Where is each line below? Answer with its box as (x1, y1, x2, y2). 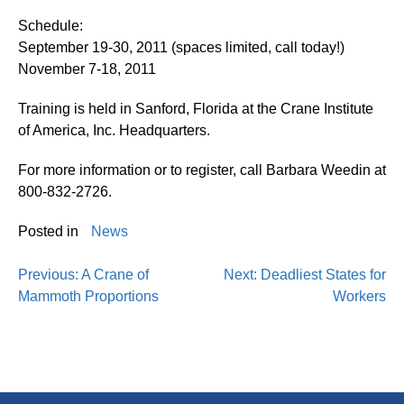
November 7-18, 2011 (18, 60, 156, 77)
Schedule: (18, 17, 83, 33)
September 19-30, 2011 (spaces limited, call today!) (18, 39, 344, 55)
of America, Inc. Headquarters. (18, 122, 210, 138)
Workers (333, 288, 386, 304)
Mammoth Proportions (18, 288, 159, 304)
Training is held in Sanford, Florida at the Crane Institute (18, 100, 373, 116)
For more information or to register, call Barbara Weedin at (18, 161, 386, 178)
